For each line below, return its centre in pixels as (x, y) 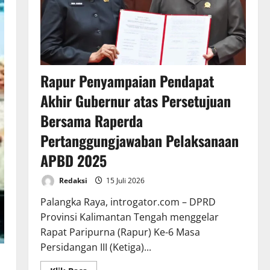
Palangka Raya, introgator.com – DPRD (128, 202)
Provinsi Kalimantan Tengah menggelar (129, 217)
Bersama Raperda (91, 121)
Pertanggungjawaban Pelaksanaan (139, 141)
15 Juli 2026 (124, 180)
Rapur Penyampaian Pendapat (127, 81)
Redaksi (72, 180)
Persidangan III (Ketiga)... (96, 247)
